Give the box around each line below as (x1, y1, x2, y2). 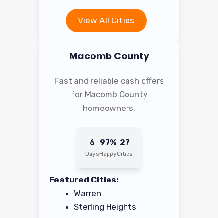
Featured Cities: (49, 174, 119, 184)
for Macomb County (71, 90, 147, 100)
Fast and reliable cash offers (54, 76, 164, 86)
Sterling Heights (74, 201, 137, 212)
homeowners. (83, 103, 135, 113)
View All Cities (77, 16, 135, 26)
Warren (74, 188, 102, 198)
